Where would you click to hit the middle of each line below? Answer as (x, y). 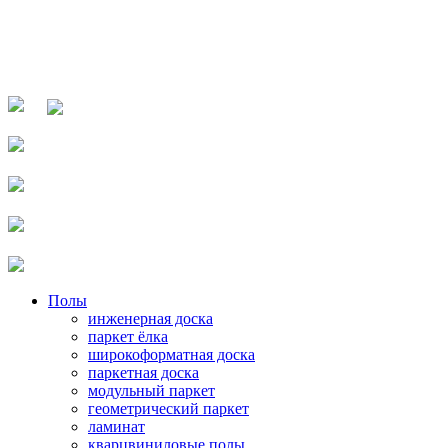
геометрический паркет (168, 408)
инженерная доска (150, 318)
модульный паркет (151, 390)
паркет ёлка (128, 336)
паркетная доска (143, 372)
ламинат (116, 426)
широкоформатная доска (171, 354)
